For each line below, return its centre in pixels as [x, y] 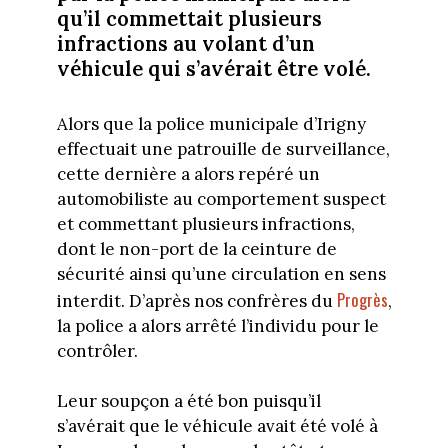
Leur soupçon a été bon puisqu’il [188, 401]
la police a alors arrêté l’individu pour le [217, 325]
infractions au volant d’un [185, 44]
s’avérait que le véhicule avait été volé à [217, 426]
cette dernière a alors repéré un [188, 173]
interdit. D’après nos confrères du [196, 300]
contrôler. [97, 350]
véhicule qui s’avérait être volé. [213, 69]
